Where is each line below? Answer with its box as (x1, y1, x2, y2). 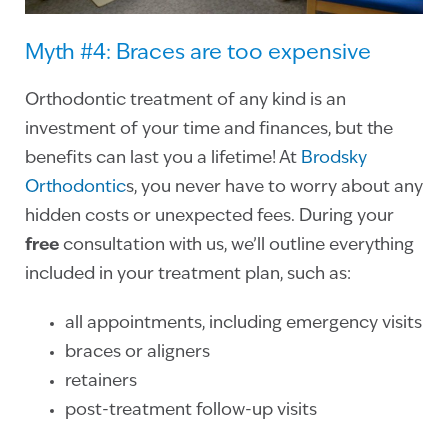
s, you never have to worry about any (126, 178, 423, 196)
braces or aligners (65, 343, 210, 361)
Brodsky (301, 149, 367, 167)
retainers (65, 372, 137, 390)
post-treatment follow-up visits (65, 401, 317, 419)
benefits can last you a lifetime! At (25, 149, 301, 167)
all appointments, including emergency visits (65, 314, 422, 332)
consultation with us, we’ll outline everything (59, 236, 414, 254)
